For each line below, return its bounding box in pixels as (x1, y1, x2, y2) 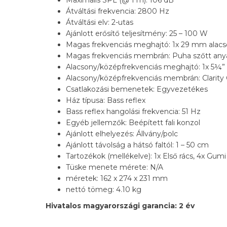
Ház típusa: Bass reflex (66, 96, 145, 105)
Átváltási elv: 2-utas (66, 18, 133, 27)
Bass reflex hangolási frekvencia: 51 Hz (66, 107, 201, 117)
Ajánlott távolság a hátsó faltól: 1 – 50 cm (66, 140, 209, 150)
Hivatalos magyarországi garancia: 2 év (46, 201, 195, 211)
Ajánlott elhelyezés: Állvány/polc (66, 129, 178, 139)
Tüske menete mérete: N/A (66, 163, 163, 172)
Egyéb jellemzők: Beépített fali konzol (66, 118, 200, 128)
